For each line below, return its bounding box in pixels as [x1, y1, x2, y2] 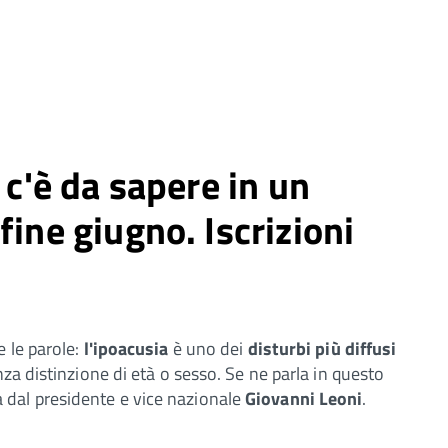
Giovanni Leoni [245, 384, 363, 412]
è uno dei [168, 334, 248, 362]
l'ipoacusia [79, 334, 169, 362]
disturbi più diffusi [247, 334, 397, 362]
